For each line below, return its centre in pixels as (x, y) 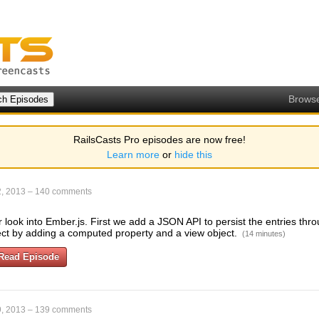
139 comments (63, 310)
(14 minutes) (264, 234)
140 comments (63, 192)
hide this (193, 155)
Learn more (133, 155)
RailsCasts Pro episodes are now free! (159, 140)
